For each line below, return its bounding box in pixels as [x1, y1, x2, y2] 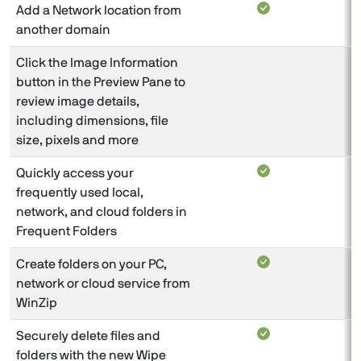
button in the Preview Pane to [16, 75, 185, 89]
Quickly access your [16, 166, 134, 180]
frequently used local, [16, 185, 143, 199]
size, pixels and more [16, 133, 139, 147]
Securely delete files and [16, 329, 160, 342]
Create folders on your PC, [16, 257, 167, 271]
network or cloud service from [16, 276, 190, 290]
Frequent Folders [16, 224, 117, 238]
